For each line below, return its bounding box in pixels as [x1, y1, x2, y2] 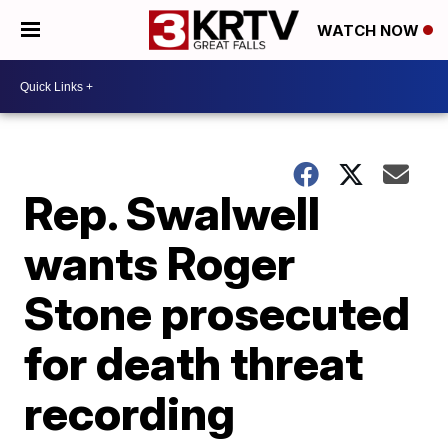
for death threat [24, 335, 364, 391]
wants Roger [24, 235, 296, 291]
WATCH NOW [317, 21, 423, 41]
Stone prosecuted [24, 285, 411, 341]
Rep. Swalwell [24, 185, 321, 241]
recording [24, 385, 236, 441]
